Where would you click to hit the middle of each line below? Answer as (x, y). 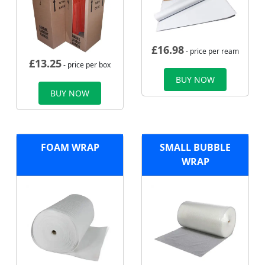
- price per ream (211, 51)
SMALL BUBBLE (195, 148)
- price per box (86, 65)
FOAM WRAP (70, 148)
